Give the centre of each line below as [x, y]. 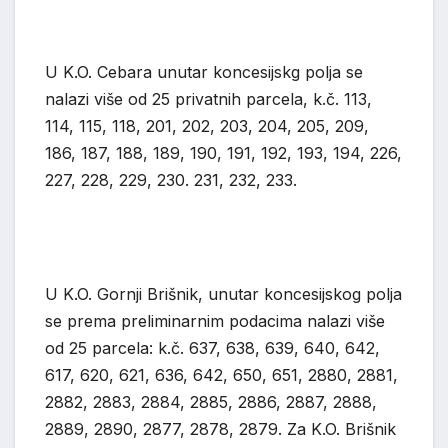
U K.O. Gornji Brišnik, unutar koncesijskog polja [223, 294]
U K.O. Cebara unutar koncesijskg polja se [204, 72]
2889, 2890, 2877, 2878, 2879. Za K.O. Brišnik [220, 429]
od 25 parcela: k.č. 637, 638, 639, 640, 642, [212, 348]
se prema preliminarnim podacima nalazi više [215, 321]
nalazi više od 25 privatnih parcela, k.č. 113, [208, 99]
